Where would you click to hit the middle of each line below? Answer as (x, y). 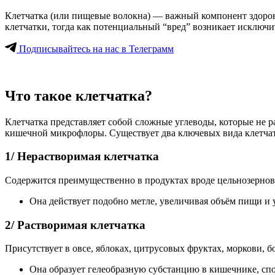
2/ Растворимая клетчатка (75, 225)
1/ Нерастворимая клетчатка (82, 157)
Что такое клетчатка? (79, 95)
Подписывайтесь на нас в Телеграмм (95, 48)
